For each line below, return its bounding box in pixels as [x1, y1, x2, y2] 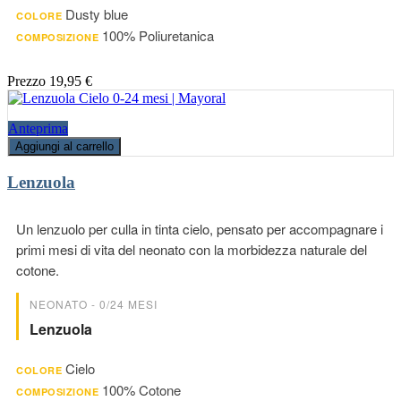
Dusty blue [65, 4, 128, 23]
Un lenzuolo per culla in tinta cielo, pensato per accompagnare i [16, 219, 383, 239]
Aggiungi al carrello [15, 139, 114, 153]
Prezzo [7, 73, 46, 89]
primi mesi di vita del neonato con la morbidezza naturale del [16, 240, 367, 260]
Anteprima [8, 120, 68, 136]
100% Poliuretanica [102, 25, 214, 45]
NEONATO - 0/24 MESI [30, 296, 158, 312]
